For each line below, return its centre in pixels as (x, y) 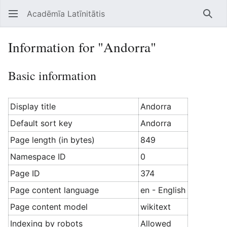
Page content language (55, 190)
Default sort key (42, 123)
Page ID (25, 173)
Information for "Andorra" (82, 47)
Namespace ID (38, 157)
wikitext (156, 207)
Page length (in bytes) (53, 140)
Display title (33, 106)
